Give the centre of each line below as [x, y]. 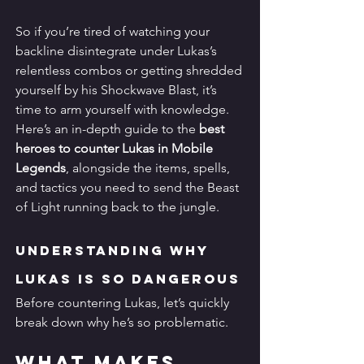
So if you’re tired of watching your [114, 32]
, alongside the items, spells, [149, 168]
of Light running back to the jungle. [117, 207]
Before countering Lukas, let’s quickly [124, 303]
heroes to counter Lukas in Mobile [116, 149]
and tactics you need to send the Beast [129, 188]
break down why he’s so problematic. [122, 323]
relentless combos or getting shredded [130, 71]
